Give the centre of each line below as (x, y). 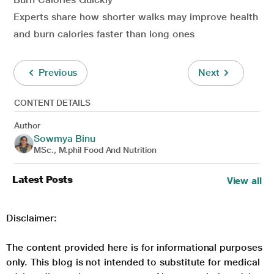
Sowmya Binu (65, 138)
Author (27, 125)
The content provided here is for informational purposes (134, 247)
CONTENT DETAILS (52, 102)
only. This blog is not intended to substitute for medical (133, 262)
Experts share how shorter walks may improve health (136, 17)
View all (244, 180)
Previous (58, 72)
